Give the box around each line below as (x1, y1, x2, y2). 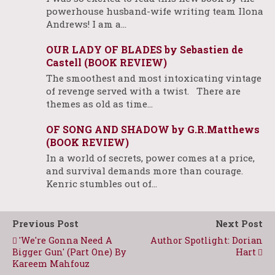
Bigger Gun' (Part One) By (12, 246, 126, 258)
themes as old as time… (46, 98, 153, 110)
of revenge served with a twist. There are (46, 85, 241, 97)
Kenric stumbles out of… (46, 177, 157, 190)
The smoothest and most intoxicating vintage (46, 72, 261, 84)
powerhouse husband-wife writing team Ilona (46, 5, 263, 17)
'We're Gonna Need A (19, 234, 112, 246)
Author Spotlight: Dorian (150, 234, 263, 246)
